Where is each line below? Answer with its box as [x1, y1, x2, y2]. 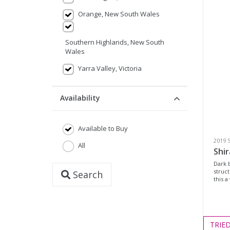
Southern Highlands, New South [65, 37, 164, 47]
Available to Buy [78, 124, 128, 133]
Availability [60, 93, 100, 103]
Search [70, 168, 103, 181]
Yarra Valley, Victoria [78, 64, 142, 73]
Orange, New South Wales [78, 9, 160, 18]
